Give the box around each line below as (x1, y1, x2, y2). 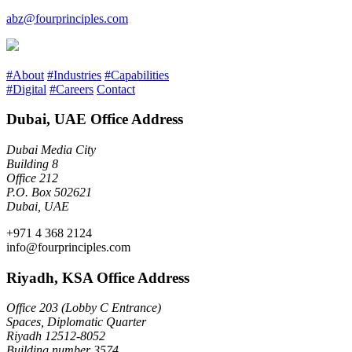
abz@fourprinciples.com (6, 11, 128, 25)
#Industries (47, 68, 101, 82)
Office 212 (6, 171, 58, 185)
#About (6, 68, 44, 82)
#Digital (6, 82, 46, 96)
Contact (97, 82, 135, 96)
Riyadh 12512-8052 (6, 329, 105, 343)
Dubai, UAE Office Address (6, 111, 183, 128)
